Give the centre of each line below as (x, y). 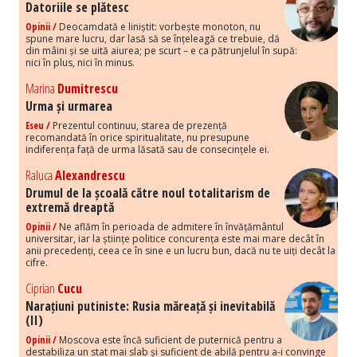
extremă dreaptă (70, 208)
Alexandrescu (90, 176)
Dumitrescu (88, 89)
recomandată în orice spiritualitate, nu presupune (137, 138)
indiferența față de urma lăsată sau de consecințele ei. (147, 150)
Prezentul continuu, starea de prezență (139, 126)
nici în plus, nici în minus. (80, 63)
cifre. (37, 263)
